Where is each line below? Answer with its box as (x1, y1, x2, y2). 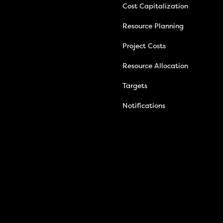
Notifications (122, 102, 165, 111)
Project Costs (122, 42, 166, 51)
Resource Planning (122, 22, 184, 31)
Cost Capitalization (122, 2, 188, 11)
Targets (122, 82, 147, 91)
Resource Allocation (122, 62, 188, 71)
